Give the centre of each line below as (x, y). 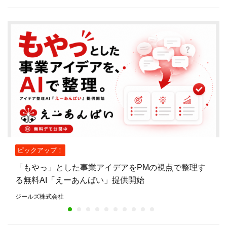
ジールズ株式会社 (40, 197)
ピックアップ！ (40, 150)
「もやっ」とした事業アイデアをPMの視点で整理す (110, 168)
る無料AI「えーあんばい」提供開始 (80, 180)
